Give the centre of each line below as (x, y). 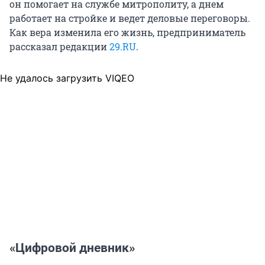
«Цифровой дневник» (72, 248)
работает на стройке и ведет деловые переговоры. (130, 18)
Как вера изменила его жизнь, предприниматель (127, 33)
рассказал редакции (59, 47)
